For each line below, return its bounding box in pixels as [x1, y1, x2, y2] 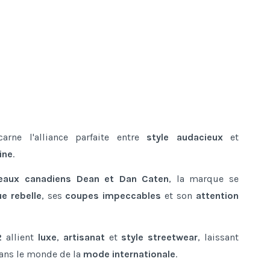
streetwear [148, 231, 198, 243]
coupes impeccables [65, 189, 162, 201]
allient [2, 231, 39, 243]
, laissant [198, 231, 239, 243]
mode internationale [83, 248, 175, 260]
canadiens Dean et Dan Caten [24, 172, 169, 184]
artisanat [63, 231, 105, 243]
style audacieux [146, 131, 223, 143]
